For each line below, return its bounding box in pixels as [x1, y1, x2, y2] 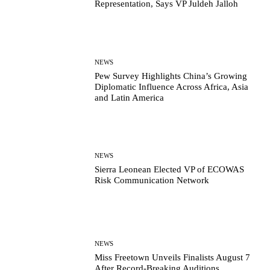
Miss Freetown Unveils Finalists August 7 [95, 253, 251, 263]
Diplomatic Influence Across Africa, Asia [95, 81, 249, 92]
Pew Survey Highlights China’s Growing [95, 71, 248, 81]
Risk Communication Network [95, 175, 210, 186]
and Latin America [95, 92, 165, 102]
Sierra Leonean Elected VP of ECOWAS [95, 165, 245, 175]
